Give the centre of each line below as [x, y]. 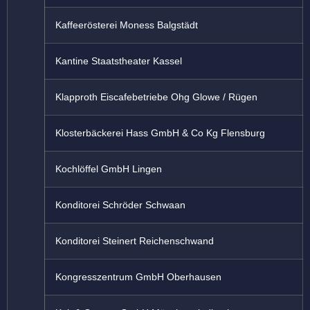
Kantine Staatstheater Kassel [119, 61]
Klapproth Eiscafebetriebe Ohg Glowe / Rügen [156, 97]
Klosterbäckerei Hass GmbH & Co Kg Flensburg [160, 133]
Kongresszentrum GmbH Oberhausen [138, 277]
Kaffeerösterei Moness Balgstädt [127, 25]
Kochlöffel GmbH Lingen [109, 169]
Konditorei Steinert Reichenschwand [135, 241]
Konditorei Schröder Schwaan [120, 205]
